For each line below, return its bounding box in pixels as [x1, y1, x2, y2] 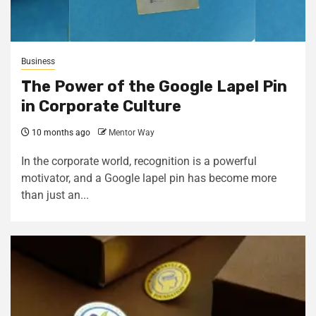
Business [21, 56, 55, 66]
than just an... [21, 188, 89, 202]
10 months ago [30, 128, 90, 138]
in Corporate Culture [21, 97, 181, 116]
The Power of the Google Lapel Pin [21, 77, 287, 96]
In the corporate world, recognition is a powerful [21, 154, 257, 168]
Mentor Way [109, 128, 154, 138]
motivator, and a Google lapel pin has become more [21, 171, 276, 185]
